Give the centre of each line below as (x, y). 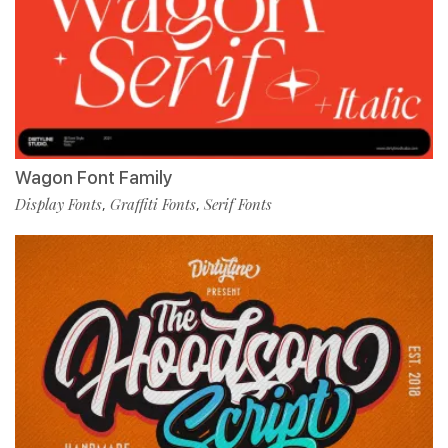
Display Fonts (58, 204)
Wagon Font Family (93, 178)
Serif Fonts (238, 204)
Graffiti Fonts (153, 204)
